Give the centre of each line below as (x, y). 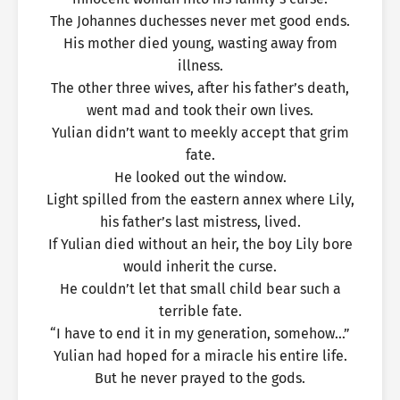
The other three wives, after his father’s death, (200, 88)
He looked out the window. (200, 177)
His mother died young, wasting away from (200, 43)
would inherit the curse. (200, 267)
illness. (200, 66)
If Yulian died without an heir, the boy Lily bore (200, 244)
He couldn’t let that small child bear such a (200, 289)
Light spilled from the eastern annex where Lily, (200, 200)
